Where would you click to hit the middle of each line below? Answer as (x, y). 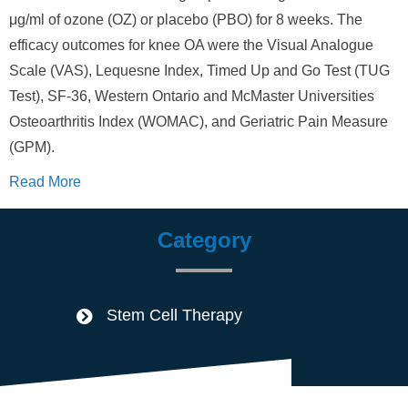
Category (204, 240)
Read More (45, 182)
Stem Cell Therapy (174, 315)
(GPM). (32, 147)
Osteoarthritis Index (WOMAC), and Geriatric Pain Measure (199, 122)
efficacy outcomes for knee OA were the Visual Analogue (191, 45)
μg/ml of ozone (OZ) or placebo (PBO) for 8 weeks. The (186, 20)
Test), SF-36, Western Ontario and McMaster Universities (192, 96)
